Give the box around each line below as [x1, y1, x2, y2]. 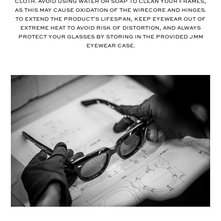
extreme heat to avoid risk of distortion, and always [20, 25, 201, 31]
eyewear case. [86, 42, 135, 49]
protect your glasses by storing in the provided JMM [18, 34, 203, 40]
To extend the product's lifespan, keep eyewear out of [15, 16, 206, 22]
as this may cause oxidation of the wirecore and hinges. [15, 7, 206, 13]
